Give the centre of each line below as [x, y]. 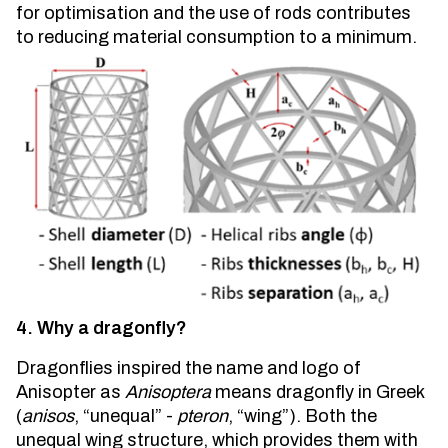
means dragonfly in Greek [317, 392]
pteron [202, 416]
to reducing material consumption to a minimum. [216, 37]
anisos [48, 416]
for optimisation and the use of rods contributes [213, 13]
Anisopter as [70, 392]
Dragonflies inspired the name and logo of [188, 368]
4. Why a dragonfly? [101, 328]
